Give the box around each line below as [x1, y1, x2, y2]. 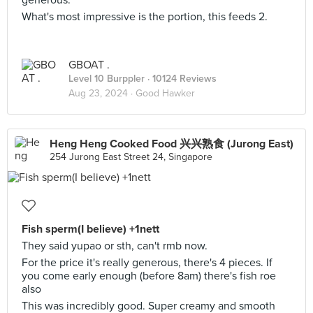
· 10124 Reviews [145, 73, 217, 85]
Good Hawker [136, 87, 195, 99]
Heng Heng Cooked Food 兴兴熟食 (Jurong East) [50, 137, 293, 151]
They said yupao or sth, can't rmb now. [22, 239, 208, 253]
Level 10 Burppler [68, 73, 145, 85]
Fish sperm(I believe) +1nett [22, 222, 159, 236]
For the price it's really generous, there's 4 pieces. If [22, 256, 272, 270]
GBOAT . [68, 58, 110, 72]
